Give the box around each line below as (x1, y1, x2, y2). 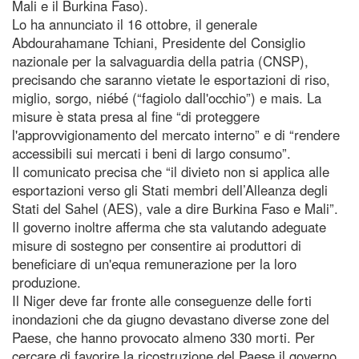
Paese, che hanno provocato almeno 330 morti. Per (12, 327, 315, 347)
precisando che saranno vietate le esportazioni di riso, (12, 69, 330, 89)
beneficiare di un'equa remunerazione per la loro (12, 253, 296, 273)
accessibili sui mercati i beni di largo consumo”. (12, 143, 291, 163)
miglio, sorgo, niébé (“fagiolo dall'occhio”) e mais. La (12, 87, 321, 107)
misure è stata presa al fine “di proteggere (12, 106, 260, 126)
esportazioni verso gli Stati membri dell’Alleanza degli (12, 179, 328, 200)
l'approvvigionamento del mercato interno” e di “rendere (12, 124, 340, 144)
